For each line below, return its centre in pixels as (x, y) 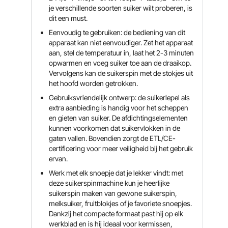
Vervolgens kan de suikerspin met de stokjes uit (121, 73)
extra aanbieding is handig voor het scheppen (119, 108)
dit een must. (68, 18)
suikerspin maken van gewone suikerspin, (113, 193)
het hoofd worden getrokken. (94, 83)
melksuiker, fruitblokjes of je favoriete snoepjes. (121, 203)
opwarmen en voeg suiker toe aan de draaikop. (120, 63)
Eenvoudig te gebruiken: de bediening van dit (117, 32)
